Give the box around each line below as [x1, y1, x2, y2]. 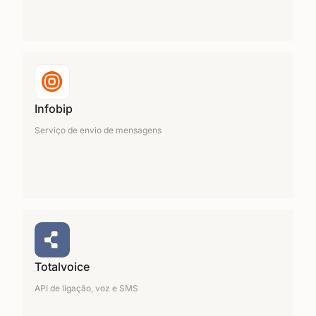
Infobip [35, 102, 73, 116]
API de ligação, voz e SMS [35, 283, 138, 293]
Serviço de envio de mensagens [35, 125, 162, 135]
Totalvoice [35, 260, 90, 274]
